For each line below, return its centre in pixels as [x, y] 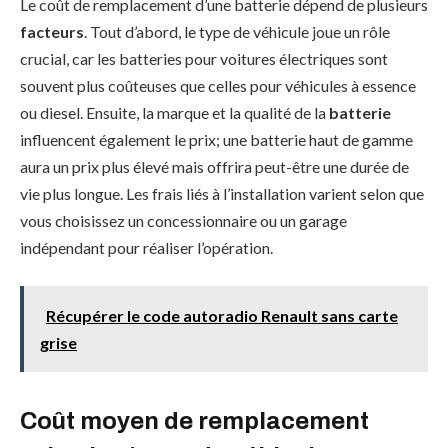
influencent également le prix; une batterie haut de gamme [216, 140]
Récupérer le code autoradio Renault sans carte [221, 315]
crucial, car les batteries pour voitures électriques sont [204, 59]
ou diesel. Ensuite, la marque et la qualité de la [174, 113]
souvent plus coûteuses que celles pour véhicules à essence [218, 86]
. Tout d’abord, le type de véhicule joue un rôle [237, 32]
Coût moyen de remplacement [194, 420]
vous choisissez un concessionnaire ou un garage [183, 221]
